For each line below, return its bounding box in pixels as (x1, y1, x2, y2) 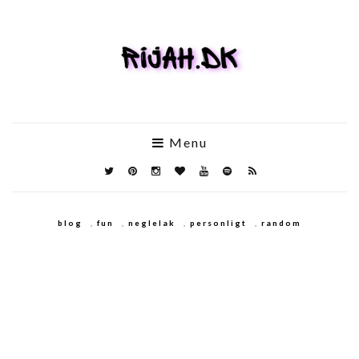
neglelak (128, 218, 175, 228)
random (261, 218, 301, 228)
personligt (190, 218, 247, 228)
